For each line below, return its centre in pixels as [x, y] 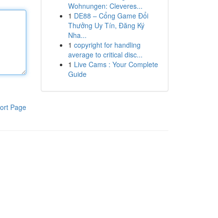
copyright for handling [107, 45]
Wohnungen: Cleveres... [105, 6]
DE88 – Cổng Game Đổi [111, 16]
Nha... [77, 35]
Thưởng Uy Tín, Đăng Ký [106, 25]
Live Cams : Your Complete [116, 64]
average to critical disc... [105, 54]
